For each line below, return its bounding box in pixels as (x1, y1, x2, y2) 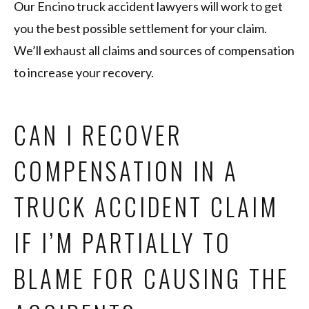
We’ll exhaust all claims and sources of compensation (14, 43, 295, 59)
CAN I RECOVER (14, 117, 183, 153)
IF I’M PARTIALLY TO (14, 224, 232, 261)
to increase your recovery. (14, 65, 156, 81)
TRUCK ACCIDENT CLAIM (14, 188, 279, 225)
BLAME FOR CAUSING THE (14, 260, 290, 297)
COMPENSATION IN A (14, 152, 239, 189)
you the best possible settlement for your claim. (14, 21, 267, 37)
